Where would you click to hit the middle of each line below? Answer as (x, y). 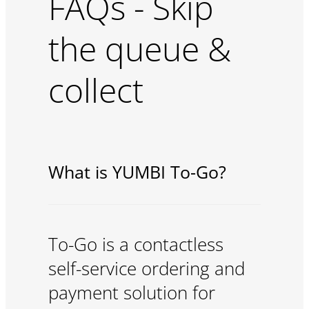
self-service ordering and (146, 269)
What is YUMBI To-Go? (137, 171)
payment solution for (131, 293)
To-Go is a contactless (136, 245)
